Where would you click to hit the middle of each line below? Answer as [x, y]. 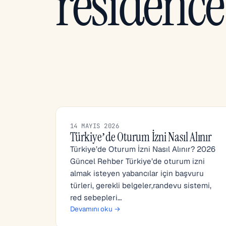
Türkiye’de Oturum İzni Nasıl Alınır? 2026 [143, 149]
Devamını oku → [95, 209]
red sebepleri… [96, 197]
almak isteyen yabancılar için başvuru [137, 173]
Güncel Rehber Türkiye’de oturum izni [137, 161]
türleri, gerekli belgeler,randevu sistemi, [141, 185]
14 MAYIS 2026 [95, 126]
